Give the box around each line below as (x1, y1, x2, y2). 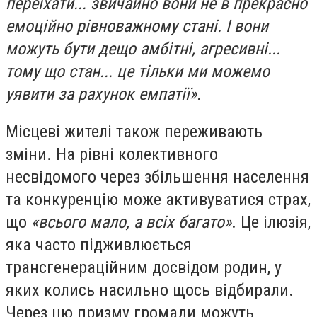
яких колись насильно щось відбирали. (6, 280, 294, 301)
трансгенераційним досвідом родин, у (6, 258, 282, 278)
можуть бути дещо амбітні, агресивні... (6, 38, 280, 59)
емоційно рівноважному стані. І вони (6, 16, 268, 36)
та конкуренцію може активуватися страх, (6, 190, 311, 210)
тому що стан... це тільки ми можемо (6, 61, 270, 81)
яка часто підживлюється (6, 235, 192, 255)
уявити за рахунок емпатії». (6, 83, 201, 104)
